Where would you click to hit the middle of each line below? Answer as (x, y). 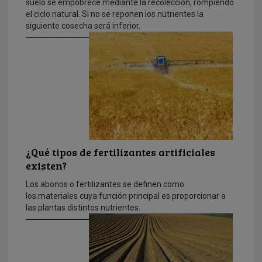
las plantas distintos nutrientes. (83, 207)
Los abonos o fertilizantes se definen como (105, 184)
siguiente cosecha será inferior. (83, 25)
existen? (46, 165)
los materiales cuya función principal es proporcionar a (126, 196)
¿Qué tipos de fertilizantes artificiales (120, 152)
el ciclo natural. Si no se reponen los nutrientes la (115, 14)
